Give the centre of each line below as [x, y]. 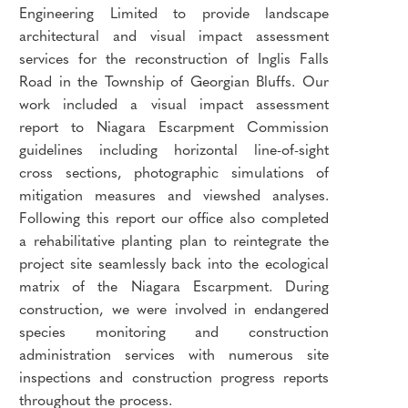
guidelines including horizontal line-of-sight [174, 149]
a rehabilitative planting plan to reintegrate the [174, 240]
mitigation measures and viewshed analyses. [174, 194]
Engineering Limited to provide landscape [174, 12]
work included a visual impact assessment [174, 103]
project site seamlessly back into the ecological [174, 263]
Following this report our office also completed [174, 217]
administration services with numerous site [174, 354]
